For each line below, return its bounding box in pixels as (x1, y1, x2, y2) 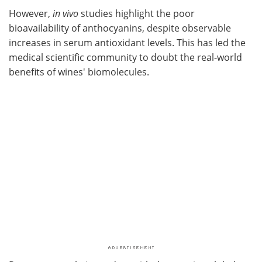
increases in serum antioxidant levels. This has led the (9, 36, 246, 50)
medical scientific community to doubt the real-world (9, 51, 242, 64)
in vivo (53, 7, 78, 20)
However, (9, 7, 53, 20)
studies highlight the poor (78, 7, 195, 20)
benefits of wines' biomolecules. (9, 65, 149, 79)
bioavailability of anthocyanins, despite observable (9, 22, 231, 35)
